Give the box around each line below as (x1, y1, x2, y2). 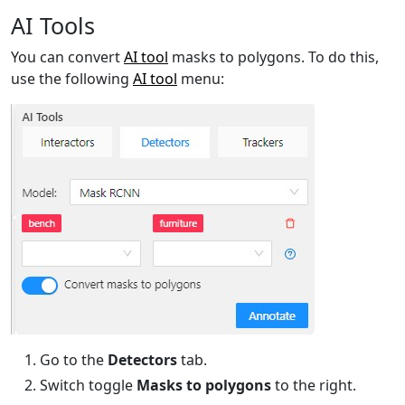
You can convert (11, 47, 124, 68)
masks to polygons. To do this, (168, 47, 379, 68)
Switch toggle (40, 375, 137, 396)
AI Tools (11, 10, 95, 42)
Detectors (108, 350, 177, 371)
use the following (11, 69, 133, 89)
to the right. (271, 375, 356, 396)
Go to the (40, 350, 108, 371)
